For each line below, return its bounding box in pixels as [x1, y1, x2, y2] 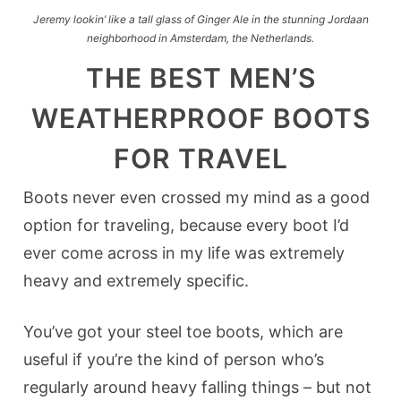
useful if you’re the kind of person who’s [23, 350, 325, 370]
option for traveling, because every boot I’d [23, 216, 350, 235]
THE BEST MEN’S [85, 62, 316, 95]
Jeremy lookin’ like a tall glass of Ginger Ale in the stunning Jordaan [32, 13, 369, 27]
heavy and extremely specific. [23, 271, 250, 291]
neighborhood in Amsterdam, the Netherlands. [87, 31, 314, 46]
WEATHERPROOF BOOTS [30, 102, 371, 135]
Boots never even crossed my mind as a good [23, 188, 371, 208]
